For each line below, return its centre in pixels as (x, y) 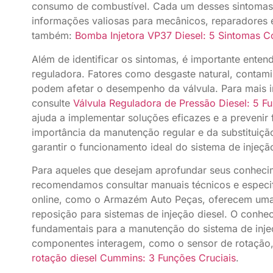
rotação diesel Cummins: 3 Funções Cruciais (134, 258)
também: (53, 36)
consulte (52, 103)
